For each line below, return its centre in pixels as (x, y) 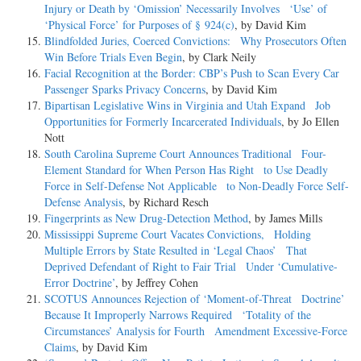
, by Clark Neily (219, 57)
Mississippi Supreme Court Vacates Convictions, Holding (178, 234)
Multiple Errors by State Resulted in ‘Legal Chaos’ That (176, 251)
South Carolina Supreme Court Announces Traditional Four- (185, 154)
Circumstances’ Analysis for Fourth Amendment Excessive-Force (196, 331)
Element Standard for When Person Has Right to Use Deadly (186, 170)
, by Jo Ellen (310, 122)
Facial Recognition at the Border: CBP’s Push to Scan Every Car (192, 73)
